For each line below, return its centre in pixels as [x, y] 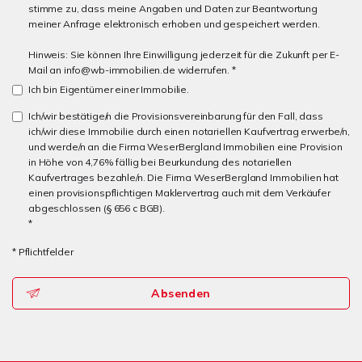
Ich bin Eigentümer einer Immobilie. [109, 89]
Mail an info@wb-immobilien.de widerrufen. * [132, 70]
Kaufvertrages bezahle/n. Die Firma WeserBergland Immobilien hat [183, 177]
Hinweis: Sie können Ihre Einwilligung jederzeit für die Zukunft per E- [184, 55]
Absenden [181, 293]
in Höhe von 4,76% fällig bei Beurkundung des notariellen [160, 162]
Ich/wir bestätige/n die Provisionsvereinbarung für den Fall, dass [176, 116]
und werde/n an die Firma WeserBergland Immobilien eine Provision [185, 147]
